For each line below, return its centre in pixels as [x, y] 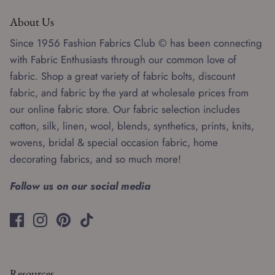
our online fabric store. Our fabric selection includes [125, 110]
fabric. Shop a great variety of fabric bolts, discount [122, 76]
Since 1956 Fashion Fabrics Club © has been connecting [136, 43]
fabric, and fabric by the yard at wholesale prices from [129, 93]
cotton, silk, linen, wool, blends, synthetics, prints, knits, [132, 126]
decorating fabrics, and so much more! [95, 159]
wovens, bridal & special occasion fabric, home [114, 143]
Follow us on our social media [80, 186]
